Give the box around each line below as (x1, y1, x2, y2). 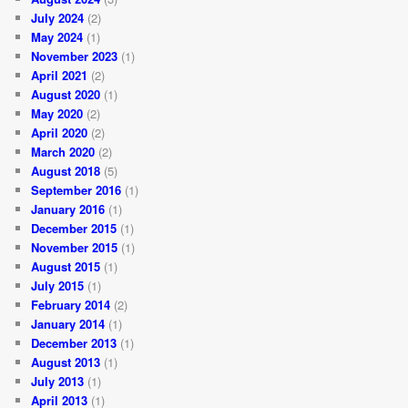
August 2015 (31, 257, 101, 275)
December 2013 (31, 333, 117, 352)
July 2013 (31, 372, 85, 390)
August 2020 (31, 85, 101, 103)
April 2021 (31, 66, 88, 84)
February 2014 (31, 295, 111, 313)
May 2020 (31, 104, 84, 122)
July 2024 (31, 8, 85, 26)
